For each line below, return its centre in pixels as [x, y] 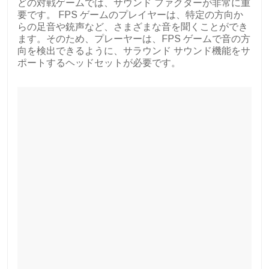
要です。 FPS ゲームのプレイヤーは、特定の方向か [130, 15]
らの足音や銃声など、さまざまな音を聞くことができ [133, 27]
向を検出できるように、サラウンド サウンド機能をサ [134, 51]
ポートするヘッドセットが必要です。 [99, 63]
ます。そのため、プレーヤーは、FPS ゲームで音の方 [134, 39]
